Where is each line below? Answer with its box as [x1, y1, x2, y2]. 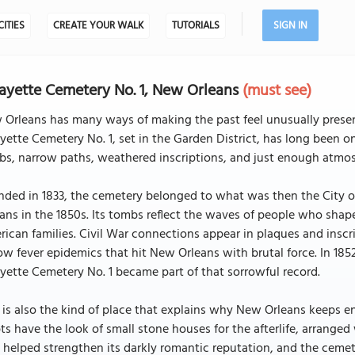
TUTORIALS [171, 17, 219, 34]
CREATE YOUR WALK [52, 17, 143, 34]
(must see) [242, 78, 312, 104]
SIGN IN [273, 17, 307, 34]
